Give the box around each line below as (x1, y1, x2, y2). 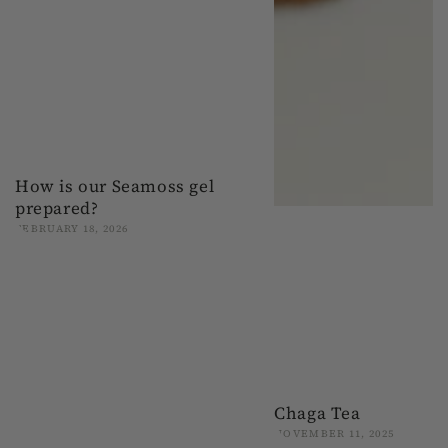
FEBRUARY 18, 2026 (15, 221, 129, 235)
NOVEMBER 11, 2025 (274, 426, 395, 440)
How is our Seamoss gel (15, 173, 215, 198)
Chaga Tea (274, 400, 361, 425)
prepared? (15, 195, 99, 220)
